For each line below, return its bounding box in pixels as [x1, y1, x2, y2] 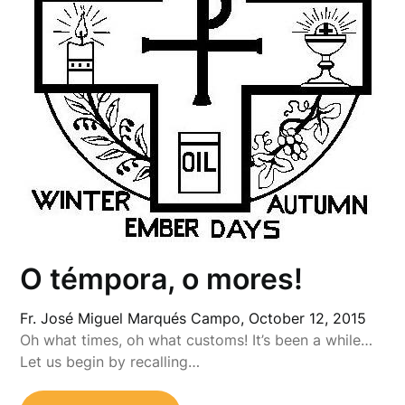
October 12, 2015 [249, 308, 367, 327]
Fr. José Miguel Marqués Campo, [20, 308, 250, 327]
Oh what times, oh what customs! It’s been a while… [20, 330, 373, 349]
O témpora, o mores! [20, 260, 304, 297]
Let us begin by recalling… [20, 352, 201, 371]
